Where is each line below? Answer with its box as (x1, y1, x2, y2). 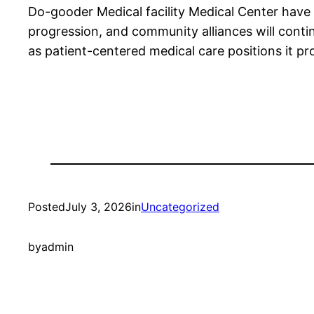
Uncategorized (141, 200, 219, 214)
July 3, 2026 (65, 200, 132, 214)
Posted (28, 200, 65, 214)
